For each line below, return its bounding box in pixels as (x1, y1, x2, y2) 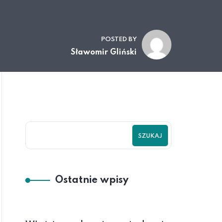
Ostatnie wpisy (55, 175, 128, 185)
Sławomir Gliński (71, 49, 137, 56)
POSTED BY (101, 36, 137, 43)
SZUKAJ (138, 133, 162, 139)
